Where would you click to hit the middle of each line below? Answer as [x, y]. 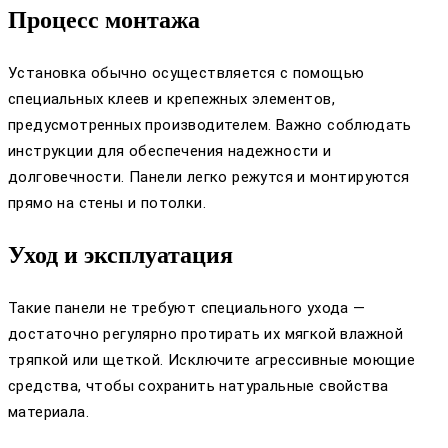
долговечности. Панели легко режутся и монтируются [209, 177]
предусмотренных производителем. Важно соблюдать [210, 125]
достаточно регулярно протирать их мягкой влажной [206, 334]
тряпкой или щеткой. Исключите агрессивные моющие [212, 360]
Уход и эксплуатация [120, 255]
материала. [49, 412]
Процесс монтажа [104, 20]
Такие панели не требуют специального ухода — [187, 308]
